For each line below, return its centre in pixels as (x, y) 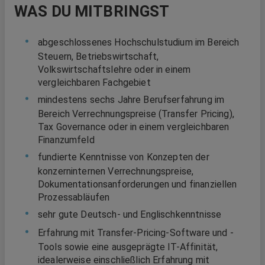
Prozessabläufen (74, 197)
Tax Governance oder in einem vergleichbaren (134, 127)
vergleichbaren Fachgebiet (94, 82)
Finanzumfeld (66, 140)
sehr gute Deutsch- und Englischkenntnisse (130, 214)
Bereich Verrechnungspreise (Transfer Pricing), (136, 114)
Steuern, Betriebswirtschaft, (98, 56)
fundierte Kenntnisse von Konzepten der (124, 157)
